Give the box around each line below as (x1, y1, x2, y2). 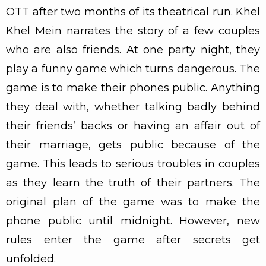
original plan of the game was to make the (6, 195, 260, 208)
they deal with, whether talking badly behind (6, 100, 260, 113)
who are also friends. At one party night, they (6, 43, 260, 56)
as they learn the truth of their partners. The (6, 176, 260, 189)
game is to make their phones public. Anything (6, 81, 260, 94)
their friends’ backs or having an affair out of (6, 119, 260, 132)
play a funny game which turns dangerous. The (6, 62, 260, 75)
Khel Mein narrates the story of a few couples (6, 24, 260, 37)
